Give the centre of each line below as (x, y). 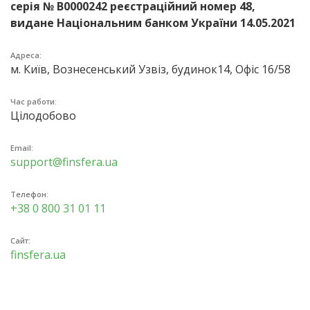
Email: (21, 147)
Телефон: (29, 194)
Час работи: (33, 101)
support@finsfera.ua (64, 162)
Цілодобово (43, 115)
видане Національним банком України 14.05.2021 (153, 22)
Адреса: (26, 55)
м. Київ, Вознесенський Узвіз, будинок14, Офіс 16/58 (150, 69)
